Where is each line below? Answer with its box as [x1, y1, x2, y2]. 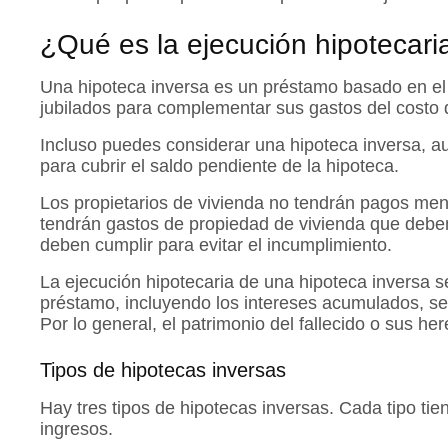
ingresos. [40, 419, 113, 440]
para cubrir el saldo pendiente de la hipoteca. [40, 156, 399, 177]
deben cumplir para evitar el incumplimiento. [40, 235, 392, 256]
